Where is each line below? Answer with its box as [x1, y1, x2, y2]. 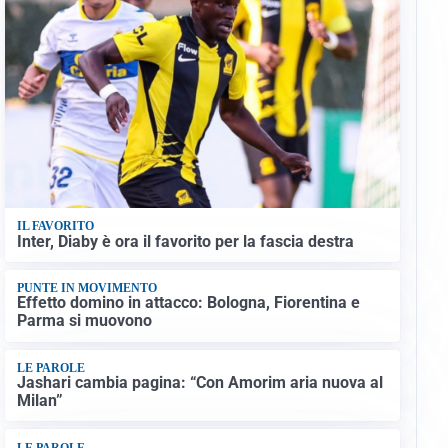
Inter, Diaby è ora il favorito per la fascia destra [16, 231, 354, 251]
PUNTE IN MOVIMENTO [16, 281, 157, 296]
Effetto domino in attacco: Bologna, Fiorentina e [16, 293, 360, 313]
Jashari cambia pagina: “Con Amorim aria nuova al [16, 373, 383, 393]
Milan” [16, 391, 63, 411]
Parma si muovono [16, 311, 152, 331]
